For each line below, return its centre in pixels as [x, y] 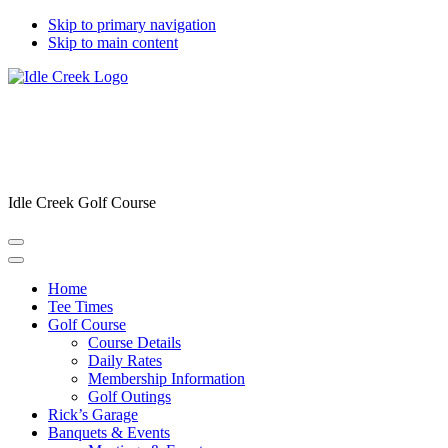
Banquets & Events [109, 432]
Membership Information [166, 378]
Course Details [134, 342]
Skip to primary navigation [132, 24]
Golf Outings [129, 396]
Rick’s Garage [93, 414]
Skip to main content [113, 42]
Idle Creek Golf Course [82, 202]
